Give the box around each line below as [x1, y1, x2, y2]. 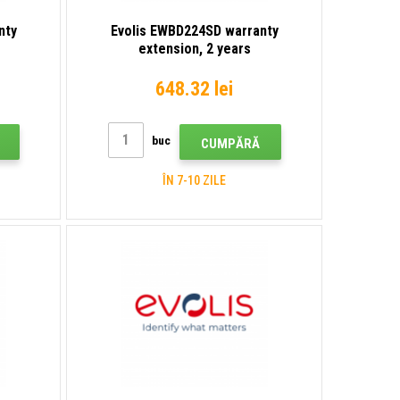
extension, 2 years [137, 39, 251, 57]
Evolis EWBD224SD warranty [110, 21, 279, 39]
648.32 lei [155, 77, 234, 100]
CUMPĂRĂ [200, 135, 260, 152]
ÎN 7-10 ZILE [162, 172, 227, 187]
